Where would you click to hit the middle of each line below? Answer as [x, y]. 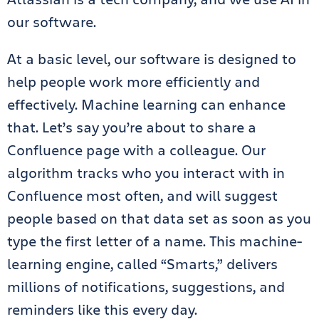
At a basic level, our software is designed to [152, 59]
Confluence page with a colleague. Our [136, 150]
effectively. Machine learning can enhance [146, 104]
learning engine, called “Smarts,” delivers [142, 264]
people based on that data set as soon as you [159, 218]
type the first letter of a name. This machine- [155, 241]
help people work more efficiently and [134, 82]
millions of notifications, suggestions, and [146, 287]
